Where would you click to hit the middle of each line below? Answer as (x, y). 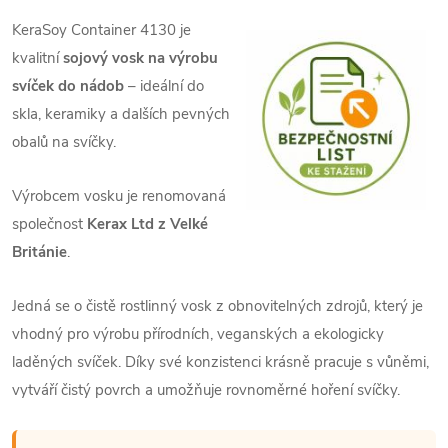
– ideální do (164, 85)
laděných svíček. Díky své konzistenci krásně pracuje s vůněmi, (220, 361)
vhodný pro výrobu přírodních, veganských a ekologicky (198, 333)
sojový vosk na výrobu (140, 57)
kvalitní (37, 57)
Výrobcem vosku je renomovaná (119, 195)
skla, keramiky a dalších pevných (121, 113)
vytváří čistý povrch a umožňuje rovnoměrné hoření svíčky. (206, 389)
